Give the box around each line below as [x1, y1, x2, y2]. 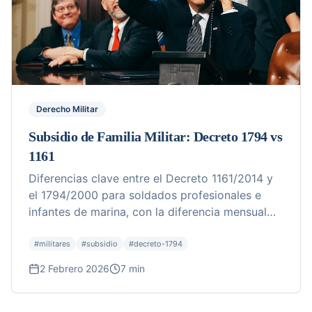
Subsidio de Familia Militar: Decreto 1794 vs [29, 129, 282, 144]
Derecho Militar [36, 104, 98, 114]
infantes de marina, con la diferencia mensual [29, 205, 267, 219]
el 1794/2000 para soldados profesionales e [29, 188, 261, 202]
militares [39, 239, 70, 249]
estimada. [29, 221, 79, 235]
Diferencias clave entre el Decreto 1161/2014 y [29, 171, 273, 185]
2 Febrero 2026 [40, 263, 109, 274]
